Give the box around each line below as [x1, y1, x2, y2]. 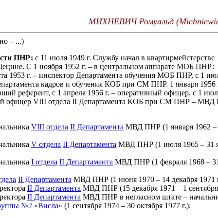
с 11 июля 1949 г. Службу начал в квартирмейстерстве [33, 54, 215, 62]
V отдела [31, 140, 61, 148]
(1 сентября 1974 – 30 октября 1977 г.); [62, 201, 191, 210]
